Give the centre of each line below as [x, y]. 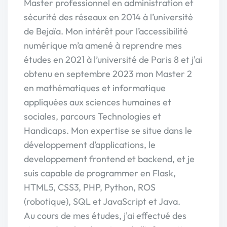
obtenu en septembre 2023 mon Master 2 [108, 74]
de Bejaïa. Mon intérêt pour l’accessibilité [106, 31]
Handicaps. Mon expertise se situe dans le [108, 130]
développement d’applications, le [90, 145]
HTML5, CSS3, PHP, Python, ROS [90, 187]
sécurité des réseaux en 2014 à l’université [108, 17]
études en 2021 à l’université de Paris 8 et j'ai [113, 60]
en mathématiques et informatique [95, 88]
